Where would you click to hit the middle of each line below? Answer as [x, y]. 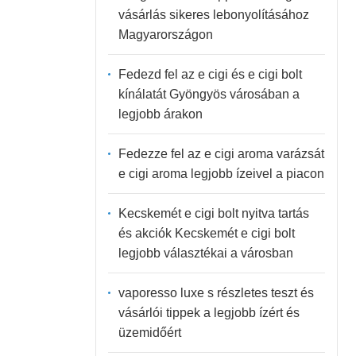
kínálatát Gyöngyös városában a [209, 94]
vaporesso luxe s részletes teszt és [216, 292]
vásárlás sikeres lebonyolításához [213, 14]
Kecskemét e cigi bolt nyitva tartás [213, 213]
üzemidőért [149, 332]
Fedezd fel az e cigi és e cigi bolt [210, 74]
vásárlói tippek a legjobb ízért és [209, 312]
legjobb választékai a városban [205, 253]
